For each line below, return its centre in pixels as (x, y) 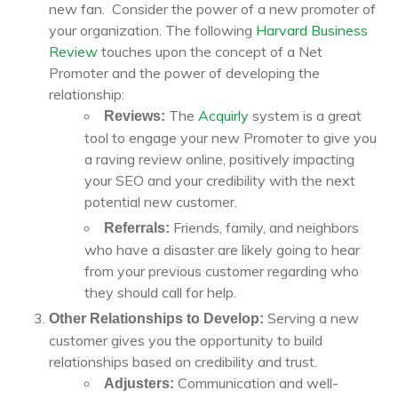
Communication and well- (256, 383)
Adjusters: (139, 383)
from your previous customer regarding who (222, 271)
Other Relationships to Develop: (156, 318)
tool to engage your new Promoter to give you (231, 138)
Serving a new (311, 318)
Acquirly (223, 115)
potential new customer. (161, 202)
